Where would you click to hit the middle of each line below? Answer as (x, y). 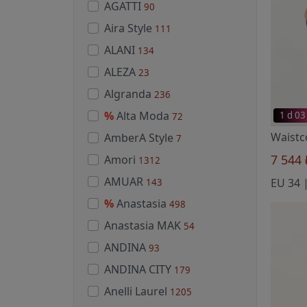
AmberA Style (140, 137)
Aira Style (130, 28)
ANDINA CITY (139, 269)
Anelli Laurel (137, 291)
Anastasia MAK (144, 225)
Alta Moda (144, 115)
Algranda (129, 94)
